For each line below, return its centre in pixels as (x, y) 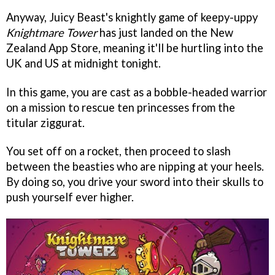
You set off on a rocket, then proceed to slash (118, 151)
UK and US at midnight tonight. (83, 63)
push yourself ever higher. (70, 197)
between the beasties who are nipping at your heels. (135, 167)
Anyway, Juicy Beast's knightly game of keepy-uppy (132, 17)
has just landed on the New (165, 32)
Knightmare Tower (52, 32)
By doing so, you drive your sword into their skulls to (135, 182)
